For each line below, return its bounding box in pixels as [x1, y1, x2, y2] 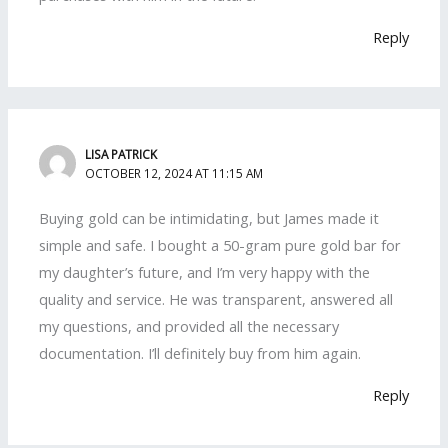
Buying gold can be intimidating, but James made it [39, 208, 380, 229]
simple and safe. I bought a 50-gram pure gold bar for [39, 235, 402, 256]
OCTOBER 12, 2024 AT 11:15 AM [85, 165, 264, 182]
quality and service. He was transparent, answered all [39, 289, 394, 310]
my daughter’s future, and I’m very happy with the [39, 262, 371, 283]
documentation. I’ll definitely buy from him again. [39, 343, 362, 364]
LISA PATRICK [85, 146, 158, 163]
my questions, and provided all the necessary [39, 316, 340, 337]
